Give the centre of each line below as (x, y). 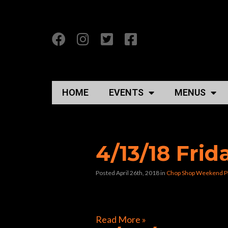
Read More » (121, 220)
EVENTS (126, 93)
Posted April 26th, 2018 (127, 173)
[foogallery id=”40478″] (142, 196)
